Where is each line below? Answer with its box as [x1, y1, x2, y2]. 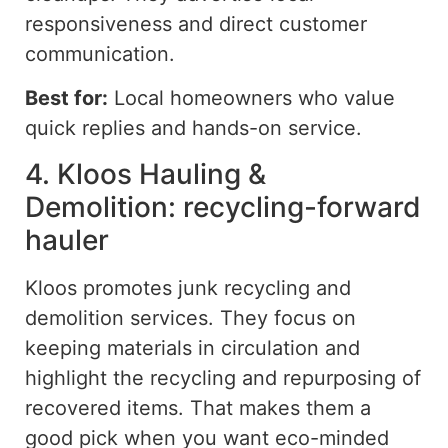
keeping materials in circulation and [25, 335, 360, 360]
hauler [25, 222, 109, 257]
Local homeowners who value [108, 86, 395, 111]
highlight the [25, 365, 150, 390]
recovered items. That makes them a [25, 395, 371, 420]
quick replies [25, 116, 145, 141]
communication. [25, 41, 175, 66]
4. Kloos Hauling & [25, 156, 266, 191]
